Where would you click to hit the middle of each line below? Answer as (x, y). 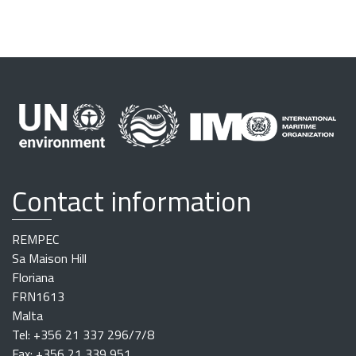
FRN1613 (38, 297)
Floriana (33, 278)
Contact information (132, 201)
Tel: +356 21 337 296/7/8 (83, 335)
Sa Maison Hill (49, 259)
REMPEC (35, 240)
